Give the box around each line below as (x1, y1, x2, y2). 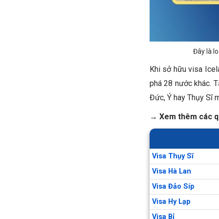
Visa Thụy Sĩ (152, 152, 194, 161)
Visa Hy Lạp (152, 197, 191, 206)
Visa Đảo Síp (152, 182, 195, 191)
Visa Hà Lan (152, 167, 191, 176)
